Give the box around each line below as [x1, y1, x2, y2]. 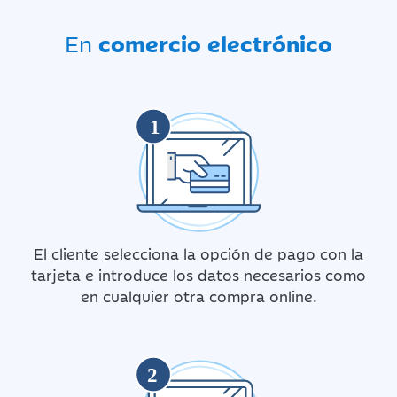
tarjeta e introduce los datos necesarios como [31, 263, 366, 285]
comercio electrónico [98, 26, 332, 58]
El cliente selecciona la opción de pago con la [34, 242, 363, 264]
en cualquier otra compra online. [80, 284, 317, 307]
